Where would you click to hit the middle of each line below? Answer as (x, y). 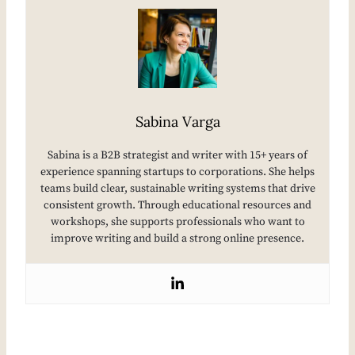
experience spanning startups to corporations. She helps (177, 172)
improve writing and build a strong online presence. (177, 239)
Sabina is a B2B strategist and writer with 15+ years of (177, 156)
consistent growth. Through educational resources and (177, 206)
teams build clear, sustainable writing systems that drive (177, 189)
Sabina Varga (177, 122)
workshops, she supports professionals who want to (177, 222)
